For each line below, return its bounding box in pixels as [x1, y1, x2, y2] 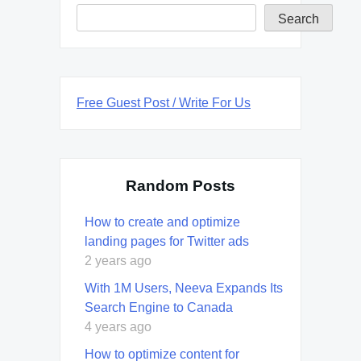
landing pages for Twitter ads [85, 234, 249, 248]
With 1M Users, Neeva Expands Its [85, 280, 283, 295]
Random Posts [126, 176, 235, 194]
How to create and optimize [85, 214, 240, 229]
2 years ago [85, 253, 151, 268]
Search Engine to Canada [85, 300, 233, 314]
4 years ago [85, 319, 151, 334]
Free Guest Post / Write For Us [77, 95, 251, 110]
